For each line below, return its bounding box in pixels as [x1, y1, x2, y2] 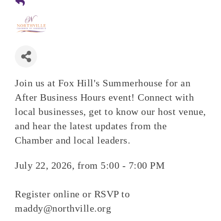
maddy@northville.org [15, 203, 111, 214]
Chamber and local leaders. [15, 135, 130, 146]
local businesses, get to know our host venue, [15, 106, 206, 117]
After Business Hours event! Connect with [15, 92, 194, 103]
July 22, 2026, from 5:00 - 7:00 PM [15, 160, 165, 171]
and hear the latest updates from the [15, 120, 167, 131]
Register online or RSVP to [15, 188, 130, 199]
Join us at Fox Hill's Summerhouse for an [15, 77, 190, 88]
